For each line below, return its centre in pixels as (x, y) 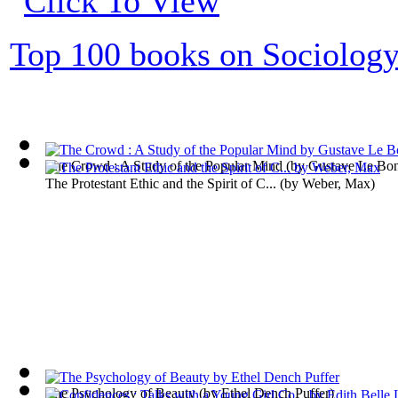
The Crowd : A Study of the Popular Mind (164, 166)
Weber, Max (336, 183)
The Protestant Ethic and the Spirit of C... (161, 183)
